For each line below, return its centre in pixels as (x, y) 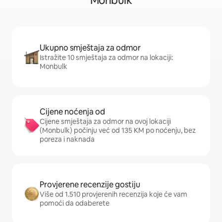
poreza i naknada (67, 139)
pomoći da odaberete (75, 203)
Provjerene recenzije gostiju (90, 185)
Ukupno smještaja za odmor (90, 48)
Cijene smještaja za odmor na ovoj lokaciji (105, 121)
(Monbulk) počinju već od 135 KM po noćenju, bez (118, 130)
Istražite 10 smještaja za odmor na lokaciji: (106, 57)
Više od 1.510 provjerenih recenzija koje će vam (113, 194)
